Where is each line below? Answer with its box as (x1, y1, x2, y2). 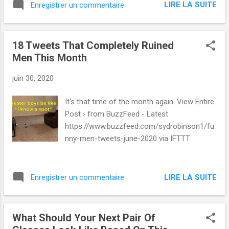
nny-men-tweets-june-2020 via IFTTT (65, 134, 191, 144)
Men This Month (12, 51, 87, 64)
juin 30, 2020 (12, 73, 54, 83)
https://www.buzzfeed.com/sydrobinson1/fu (65, 122, 215, 131)
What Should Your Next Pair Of (12, 212, 155, 224)
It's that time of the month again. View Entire (65, 97, 215, 107)
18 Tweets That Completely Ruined (12, 39, 174, 52)
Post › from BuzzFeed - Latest (65, 109, 169, 119)
